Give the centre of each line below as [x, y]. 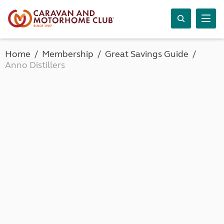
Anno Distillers [35, 65]
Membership [68, 54]
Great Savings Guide [147, 54]
